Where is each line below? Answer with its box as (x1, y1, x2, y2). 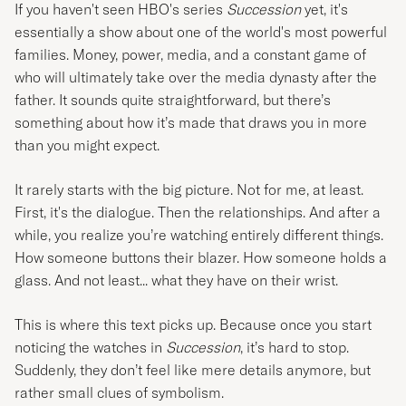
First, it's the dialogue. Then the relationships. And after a (14, 203, 381, 221)
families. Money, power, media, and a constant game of (14, 45, 366, 63)
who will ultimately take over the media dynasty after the (14, 68, 377, 86)
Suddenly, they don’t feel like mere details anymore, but (14, 361, 371, 379)
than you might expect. (14, 136, 159, 154)
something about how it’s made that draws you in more (14, 113, 367, 131)
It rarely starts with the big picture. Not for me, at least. (14, 180, 363, 198)
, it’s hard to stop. (240, 338, 349, 356)
